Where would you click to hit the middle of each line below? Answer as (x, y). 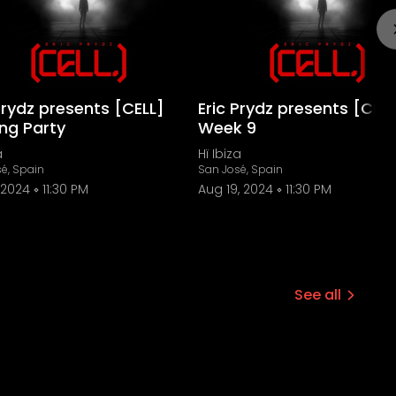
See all (318, 295)
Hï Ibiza (220, 154)
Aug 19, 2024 (236, 189)
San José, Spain (240, 169)
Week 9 (227, 128)
